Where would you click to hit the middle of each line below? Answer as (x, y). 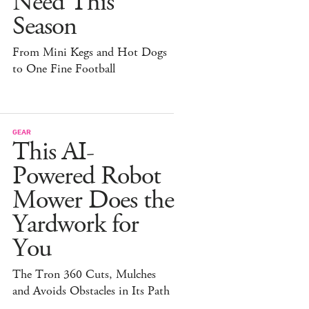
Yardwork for (76, 224)
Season (44, 26)
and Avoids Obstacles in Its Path (91, 291)
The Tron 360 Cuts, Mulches (84, 274)
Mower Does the (93, 200)
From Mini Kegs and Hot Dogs (90, 52)
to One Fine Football (64, 69)
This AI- (53, 152)
